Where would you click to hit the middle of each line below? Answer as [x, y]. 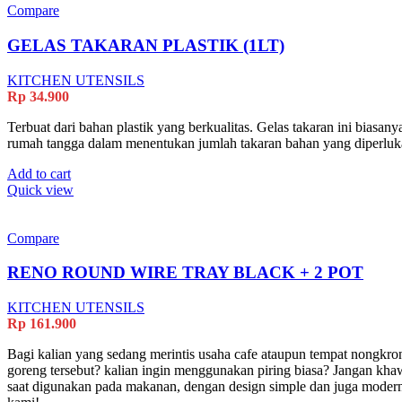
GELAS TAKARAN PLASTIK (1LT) [146, 45]
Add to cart [39, 173]
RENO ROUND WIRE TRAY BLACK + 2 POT [185, 273]
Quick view [40, 189]
